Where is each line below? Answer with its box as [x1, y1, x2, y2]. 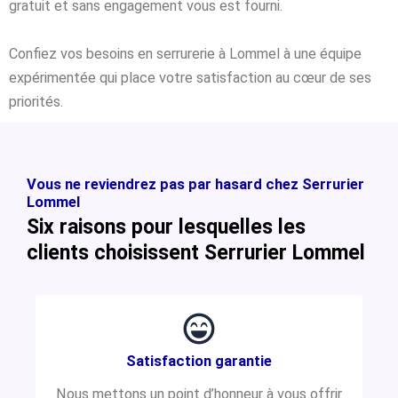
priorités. [9, 92, 63, 110]
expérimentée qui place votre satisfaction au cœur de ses [9, 68, 371, 86]
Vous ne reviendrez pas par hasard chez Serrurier [27, 175, 364, 193]
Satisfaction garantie [126, 352, 272, 370]
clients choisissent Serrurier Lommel [27, 240, 365, 265]
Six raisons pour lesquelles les [27, 214, 306, 239]
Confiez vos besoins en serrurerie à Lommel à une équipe [9, 44, 362, 62]
